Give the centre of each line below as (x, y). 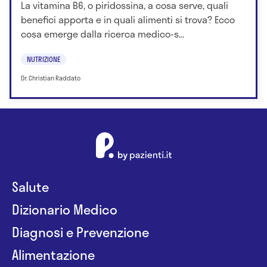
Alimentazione (53, 255)
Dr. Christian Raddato (51, 78)
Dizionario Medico (65, 209)
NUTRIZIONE (44, 59)
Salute (30, 187)
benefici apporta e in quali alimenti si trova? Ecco (128, 20)
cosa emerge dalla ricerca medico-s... (103, 34)
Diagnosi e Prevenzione (80, 232)
